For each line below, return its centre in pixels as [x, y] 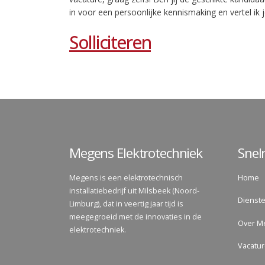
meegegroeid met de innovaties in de [135, 217]
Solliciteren [110, 42]
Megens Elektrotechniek [136, 153]
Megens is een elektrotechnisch [126, 178]
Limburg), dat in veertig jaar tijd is [126, 204]
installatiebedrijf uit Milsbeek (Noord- [134, 191]
